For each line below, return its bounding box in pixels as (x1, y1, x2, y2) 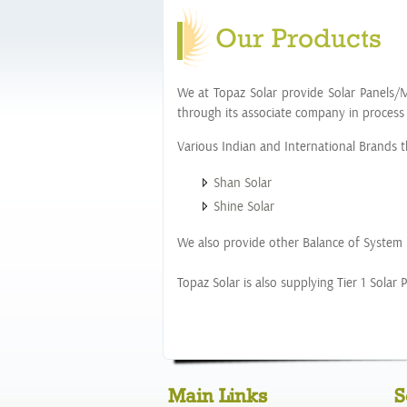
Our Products (214, 22, 382, 54)
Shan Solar (213, 174, 272, 192)
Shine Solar (213, 198, 274, 215)
